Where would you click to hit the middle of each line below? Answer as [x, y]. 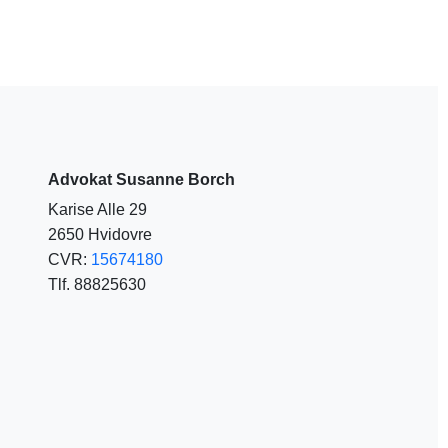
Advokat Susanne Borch [141, 179]
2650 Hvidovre [100, 234]
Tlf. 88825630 [97, 284]
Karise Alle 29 [97, 209]
